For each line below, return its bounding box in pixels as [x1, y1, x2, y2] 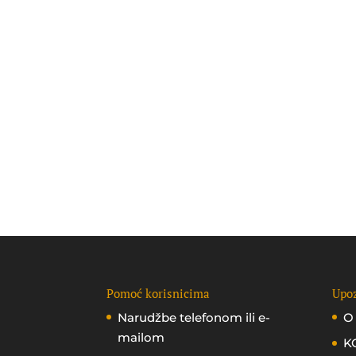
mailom [118, 329, 165, 345]
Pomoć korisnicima [106, 284, 211, 301]
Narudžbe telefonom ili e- [118, 309, 271, 325]
